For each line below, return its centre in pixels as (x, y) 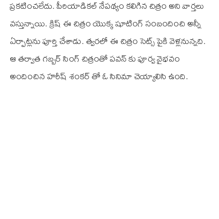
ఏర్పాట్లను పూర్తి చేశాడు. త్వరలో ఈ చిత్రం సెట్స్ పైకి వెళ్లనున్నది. (108, 41)
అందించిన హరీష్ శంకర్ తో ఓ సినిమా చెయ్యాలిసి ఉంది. (99, 76)
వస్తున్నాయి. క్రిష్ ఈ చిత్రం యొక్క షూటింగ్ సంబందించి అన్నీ (106, 23)
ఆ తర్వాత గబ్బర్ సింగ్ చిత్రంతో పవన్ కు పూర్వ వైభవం (95, 59)
